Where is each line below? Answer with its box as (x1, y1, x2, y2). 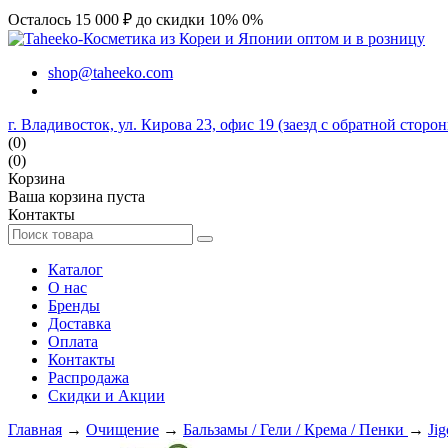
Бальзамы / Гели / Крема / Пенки (183, 421, 408, 438)
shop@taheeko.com (48, 64, 173, 81)
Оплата (48, 333, 98, 350)
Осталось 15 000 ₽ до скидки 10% (8, 11, 242, 28)
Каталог (48, 261, 103, 278)
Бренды (48, 297, 100, 314)
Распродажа (48, 369, 129, 386)
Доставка (48, 315, 111, 332)
